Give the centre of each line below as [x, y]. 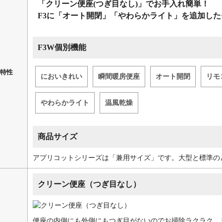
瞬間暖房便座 [119, 77]
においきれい [61, 77]
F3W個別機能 [62, 48]
